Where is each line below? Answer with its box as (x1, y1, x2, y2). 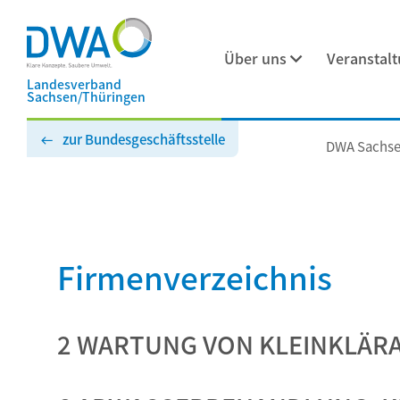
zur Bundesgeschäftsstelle (62, 129, 225, 148)
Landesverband (27, 74, 121, 93)
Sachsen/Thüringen (27, 87, 146, 105)
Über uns (224, 47, 287, 69)
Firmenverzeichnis (57, 254, 332, 299)
